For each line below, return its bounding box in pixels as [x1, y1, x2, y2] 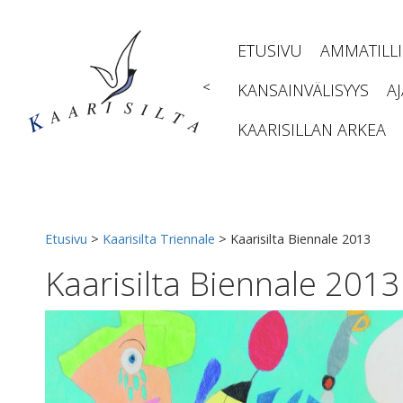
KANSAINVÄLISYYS [237, 79, 369, 101]
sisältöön [17, 17, 71, 34]
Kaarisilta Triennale [103, 230, 215, 247]
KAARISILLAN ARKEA [237, 119, 386, 140]
